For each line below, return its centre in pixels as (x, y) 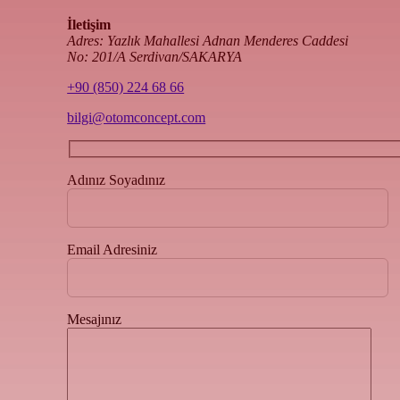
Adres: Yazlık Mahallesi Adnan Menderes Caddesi (208, 41)
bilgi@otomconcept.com (137, 118)
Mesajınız (95, 320)
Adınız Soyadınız (117, 180)
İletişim (89, 25)
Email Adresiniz (112, 250)
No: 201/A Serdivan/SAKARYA (155, 57)
